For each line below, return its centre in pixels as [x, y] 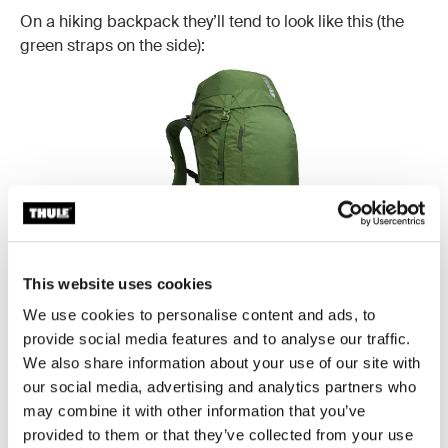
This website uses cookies [118, 283]
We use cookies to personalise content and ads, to [199, 315]
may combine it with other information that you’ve [194, 411]
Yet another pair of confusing [277, 422]
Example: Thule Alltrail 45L [224, 364]
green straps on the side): [112, 45]
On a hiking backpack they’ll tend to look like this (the [212, 21]
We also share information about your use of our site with [222, 363]
